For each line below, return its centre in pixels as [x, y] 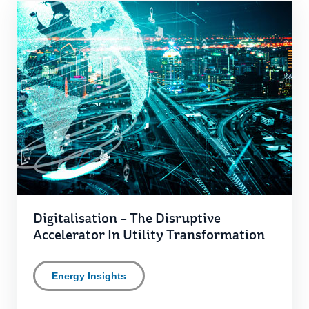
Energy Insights [89, 276]
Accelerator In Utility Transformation [149, 236]
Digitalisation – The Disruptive [127, 219]
